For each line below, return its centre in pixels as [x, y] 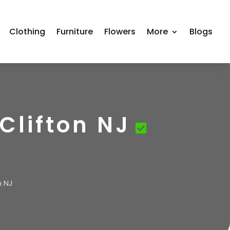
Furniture [75, 31]
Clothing [27, 31]
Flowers [120, 31]
